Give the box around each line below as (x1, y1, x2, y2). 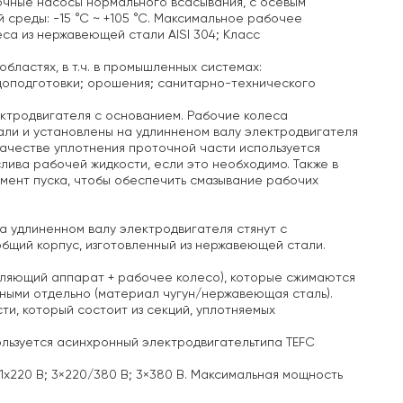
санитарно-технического (154, 76, 316, 90)
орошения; (84, 76, 154, 90)
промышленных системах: (100, 60, 262, 74)
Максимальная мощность (187, 368, 343, 381)
